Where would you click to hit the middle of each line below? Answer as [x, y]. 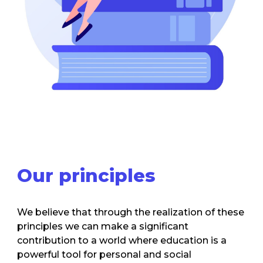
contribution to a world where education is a [122, 240]
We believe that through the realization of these [131, 212]
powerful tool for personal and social [104, 254]
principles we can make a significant [103, 226]
